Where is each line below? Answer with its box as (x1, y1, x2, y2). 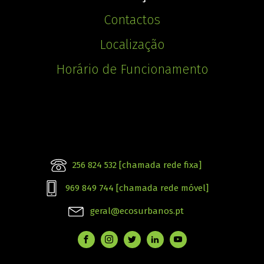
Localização (100, 36, 164, 52)
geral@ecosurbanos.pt (90, 205, 184, 216)
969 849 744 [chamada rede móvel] (65, 182, 209, 193)
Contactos (104, 11, 160, 28)
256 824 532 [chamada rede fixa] (72, 159, 202, 170)
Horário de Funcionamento (56, 61, 208, 77)
